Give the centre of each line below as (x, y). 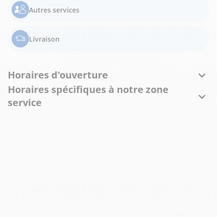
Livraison (44, 39)
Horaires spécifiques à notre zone (88, 89)
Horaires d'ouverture (58, 75)
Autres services (54, 10)
